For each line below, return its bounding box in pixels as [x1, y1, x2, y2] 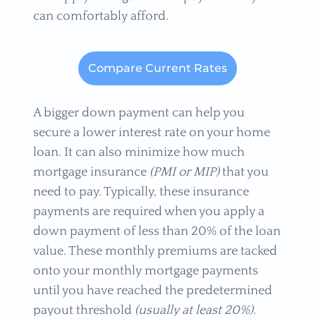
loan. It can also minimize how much [32, 145, 245, 160]
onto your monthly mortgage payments [32, 264, 258, 279]
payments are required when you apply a [32, 205, 265, 219]
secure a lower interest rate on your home [32, 126, 270, 140]
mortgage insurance [32, 165, 150, 180]
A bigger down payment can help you [32, 106, 245, 121]
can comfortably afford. [32, 8, 171, 23]
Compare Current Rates [88, 61, 228, 75]
